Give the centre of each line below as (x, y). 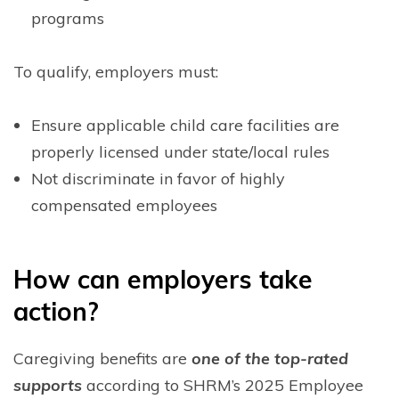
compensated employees (124, 205)
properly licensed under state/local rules (180, 151)
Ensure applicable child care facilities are (185, 125)
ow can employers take (173, 279)
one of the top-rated (270, 358)
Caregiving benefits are (102, 358)
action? (56, 311)
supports (48, 385)
